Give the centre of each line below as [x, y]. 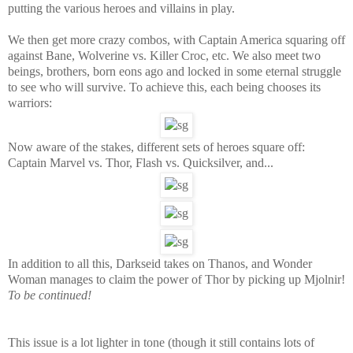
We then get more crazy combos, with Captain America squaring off [176, 39]
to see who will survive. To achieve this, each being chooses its [164, 87]
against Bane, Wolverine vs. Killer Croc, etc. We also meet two [164, 55]
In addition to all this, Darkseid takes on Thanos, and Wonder [160, 263]
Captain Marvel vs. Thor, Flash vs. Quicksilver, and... [141, 162]
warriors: [30, 102]
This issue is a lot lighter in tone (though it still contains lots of [161, 342]
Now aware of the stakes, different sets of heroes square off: [156, 147]
